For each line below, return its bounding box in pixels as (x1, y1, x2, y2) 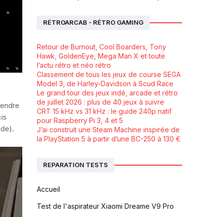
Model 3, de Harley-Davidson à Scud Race (37, 79, 173, 88)
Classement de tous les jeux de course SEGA (37, 70, 181, 78)
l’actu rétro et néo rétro (37, 61, 111, 69)
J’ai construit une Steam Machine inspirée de (37, 125, 180, 134)
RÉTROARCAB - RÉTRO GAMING (43, 18, 143, 27)
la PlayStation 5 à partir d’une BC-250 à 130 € (37, 134, 181, 143)
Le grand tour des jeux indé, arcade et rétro (37, 88, 178, 97)
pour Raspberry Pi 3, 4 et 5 (37, 116, 123, 124)
